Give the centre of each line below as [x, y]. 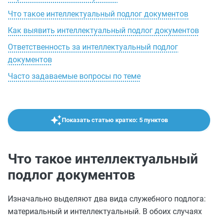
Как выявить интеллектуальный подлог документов [103, 30]
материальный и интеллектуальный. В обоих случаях [105, 211]
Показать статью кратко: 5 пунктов [115, 120]
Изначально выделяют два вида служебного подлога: [107, 199]
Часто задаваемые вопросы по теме [74, 76]
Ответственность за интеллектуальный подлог [93, 47]
